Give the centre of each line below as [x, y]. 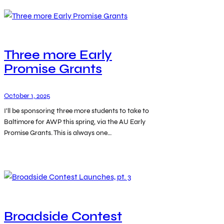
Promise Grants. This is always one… [58, 132]
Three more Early [58, 55]
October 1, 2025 [27, 95]
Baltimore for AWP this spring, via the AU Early [75, 121]
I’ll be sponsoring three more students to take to [76, 110]
